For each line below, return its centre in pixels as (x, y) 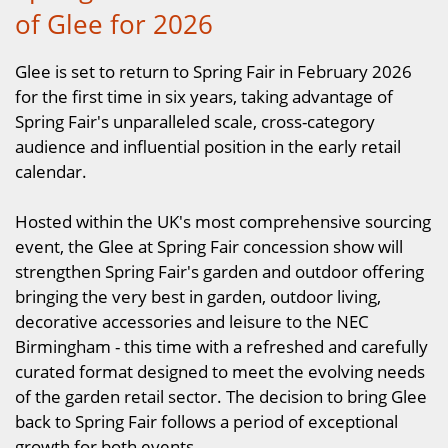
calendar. (51, 171)
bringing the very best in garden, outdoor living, (198, 296)
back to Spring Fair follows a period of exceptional (206, 421)
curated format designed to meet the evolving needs (220, 371)
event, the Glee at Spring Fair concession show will (209, 246)
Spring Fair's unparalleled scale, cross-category (195, 121)
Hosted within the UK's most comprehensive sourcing (223, 221)
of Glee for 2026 (114, 24)
